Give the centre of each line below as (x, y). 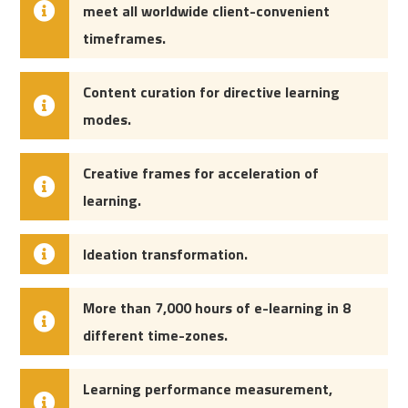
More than (119, 308)
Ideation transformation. (166, 254)
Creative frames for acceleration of (201, 173)
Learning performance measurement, (208, 389)
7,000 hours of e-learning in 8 (253, 308)
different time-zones (154, 335)
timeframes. (125, 38)
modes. (107, 119)
